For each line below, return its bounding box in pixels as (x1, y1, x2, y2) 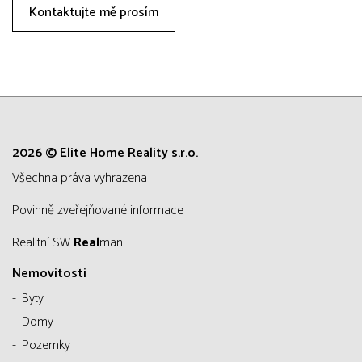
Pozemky (22, 334, 70, 356)
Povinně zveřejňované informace (19, 199, 183, 221)
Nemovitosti (12, 262, 86, 284)
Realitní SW (19, 231, 74, 254)
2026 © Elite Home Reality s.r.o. (12, 141, 198, 164)
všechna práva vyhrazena (19, 166, 147, 189)
